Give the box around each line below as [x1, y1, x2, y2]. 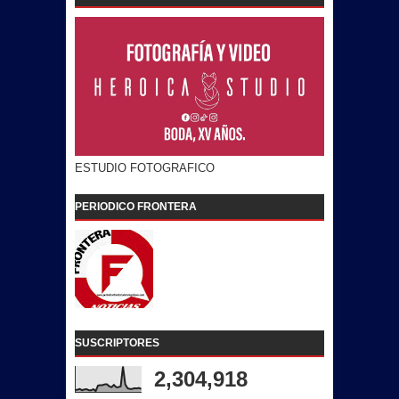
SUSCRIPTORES [75, 337, 159, 349]
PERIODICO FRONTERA [75, 200, 197, 213]
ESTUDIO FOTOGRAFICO [75, 161, 215, 175]
